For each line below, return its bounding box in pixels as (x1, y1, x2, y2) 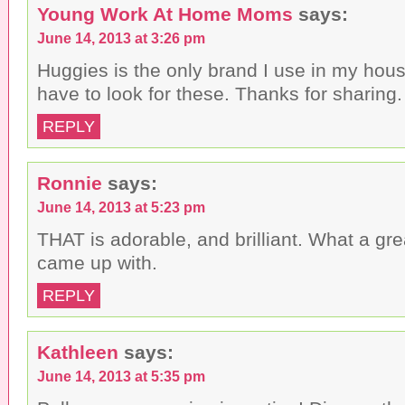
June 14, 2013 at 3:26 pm (37, 29, 205, 46)
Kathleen (37, 341, 118, 363)
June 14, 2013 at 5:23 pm (37, 198, 205, 215)
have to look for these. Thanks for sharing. (37, 82, 402, 104)
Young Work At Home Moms (37, 3, 293, 24)
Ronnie (37, 172, 102, 193)
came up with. (37, 251, 157, 273)
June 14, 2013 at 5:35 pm (37, 367, 205, 384)
